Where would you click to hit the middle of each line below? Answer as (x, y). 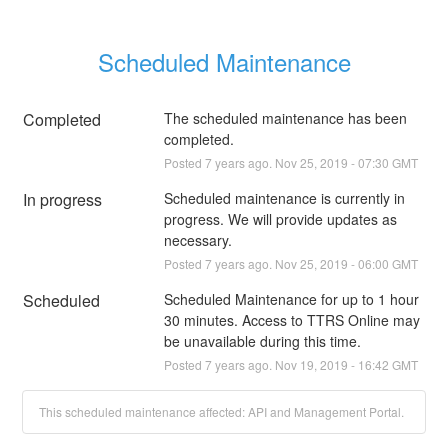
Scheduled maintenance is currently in (284, 197)
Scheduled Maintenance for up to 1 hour (291, 298)
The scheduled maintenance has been (285, 117)
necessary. (197, 239)
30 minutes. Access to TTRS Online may (291, 319)
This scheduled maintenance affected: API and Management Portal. (222, 411)
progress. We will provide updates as (280, 218)
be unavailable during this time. (262, 340)
